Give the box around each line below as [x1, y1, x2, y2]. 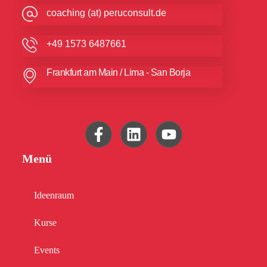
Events [34, 245, 60, 256]
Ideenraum [34, 190, 74, 201]
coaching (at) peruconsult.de [46, 7, 167, 18]
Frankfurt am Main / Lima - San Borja [46, 67, 191, 78]
